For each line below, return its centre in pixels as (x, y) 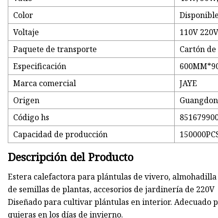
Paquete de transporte (55, 49)
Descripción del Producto (71, 157)
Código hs (31, 118)
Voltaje (26, 32)
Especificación (40, 66)
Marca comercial (45, 83)
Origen (27, 100)
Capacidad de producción (61, 135)
